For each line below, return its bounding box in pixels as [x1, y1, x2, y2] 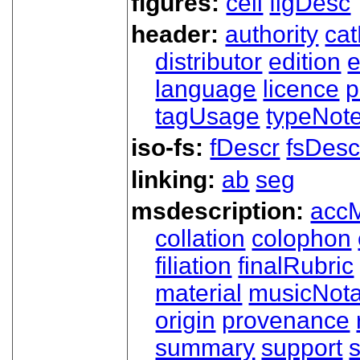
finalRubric [238, 252, 354, 280]
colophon [252, 225, 352, 252]
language [155, 76, 257, 103]
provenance [222, 307, 350, 334]
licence [263, 76, 340, 103]
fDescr [210, 134, 280, 162]
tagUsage [155, 103, 260, 130]
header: [131, 21, 226, 48]
